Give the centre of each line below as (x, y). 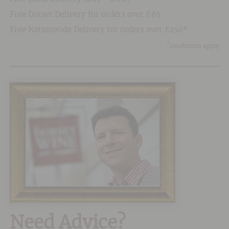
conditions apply (195, 46)
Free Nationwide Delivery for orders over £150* (99, 30)
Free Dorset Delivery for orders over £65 (85, 15)
